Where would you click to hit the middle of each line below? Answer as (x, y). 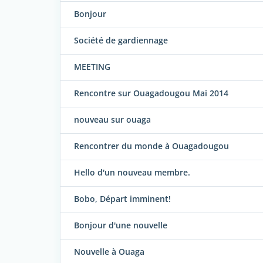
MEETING (92, 67)
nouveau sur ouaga (112, 120)
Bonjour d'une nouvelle (121, 225)
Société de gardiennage (121, 41)
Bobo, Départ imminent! (122, 199)
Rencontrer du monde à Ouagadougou (151, 146)
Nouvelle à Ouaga (109, 252)
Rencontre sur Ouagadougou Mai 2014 (151, 93)
